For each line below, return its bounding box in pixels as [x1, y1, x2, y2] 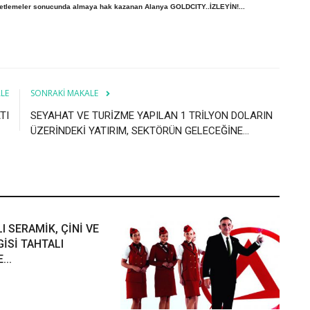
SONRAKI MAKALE [30, 86, 98, 99]
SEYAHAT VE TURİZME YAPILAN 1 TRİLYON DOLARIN [30, 109, 273, 122]
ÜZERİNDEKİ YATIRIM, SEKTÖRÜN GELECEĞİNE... [30, 124, 249, 137]
